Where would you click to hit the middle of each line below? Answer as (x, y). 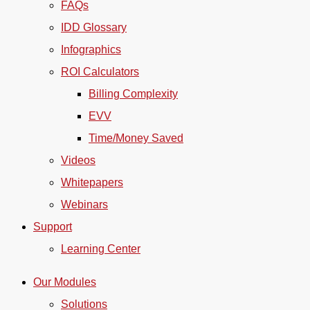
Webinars (84, 204)
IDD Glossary (94, 27)
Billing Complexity (133, 94)
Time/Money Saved (136, 138)
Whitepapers (92, 182)
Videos (78, 160)
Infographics (91, 49)
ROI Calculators (100, 72)
